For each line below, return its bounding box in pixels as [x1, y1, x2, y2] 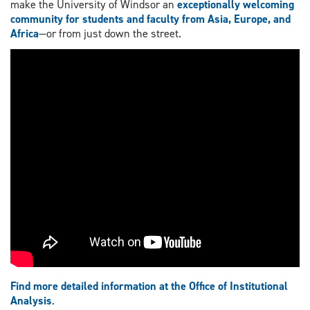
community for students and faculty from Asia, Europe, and [10, 11, 291, 26]
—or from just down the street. [39, 26, 181, 41]
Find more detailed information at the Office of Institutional [10, 279, 288, 294]
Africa [10, 26, 39, 41]
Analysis [10, 293, 52, 309]
